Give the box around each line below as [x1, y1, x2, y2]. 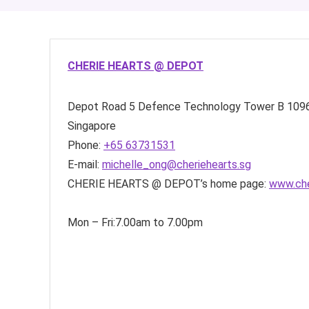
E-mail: [68, 158, 102, 171]
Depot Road [68, 100, 126, 113]
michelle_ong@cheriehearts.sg [102, 158, 251, 171]
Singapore [68, 119, 116, 132]
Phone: [68, 139, 103, 152]
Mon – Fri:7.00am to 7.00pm [68, 216, 203, 229]
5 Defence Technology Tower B [129, 100, 284, 113]
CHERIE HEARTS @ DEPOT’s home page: [68, 177, 269, 190]
